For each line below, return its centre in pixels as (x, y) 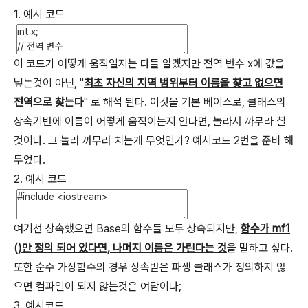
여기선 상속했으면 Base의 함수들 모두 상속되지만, (127, 229)
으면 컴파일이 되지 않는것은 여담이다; (98, 286)
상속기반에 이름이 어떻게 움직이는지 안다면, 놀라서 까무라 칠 (150, 121)
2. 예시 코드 (40, 179)
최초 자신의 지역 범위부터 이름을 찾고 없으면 (184, 83)
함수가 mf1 (265, 229)
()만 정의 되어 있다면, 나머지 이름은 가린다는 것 (120, 248)
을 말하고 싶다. (260, 248)
